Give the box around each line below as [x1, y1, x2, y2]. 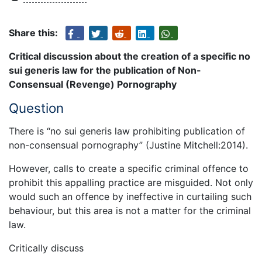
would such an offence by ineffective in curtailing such [9, 190, 251, 202]
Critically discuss [9, 242, 84, 254]
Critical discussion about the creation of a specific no [9, 50, 250, 63]
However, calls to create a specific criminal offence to [9, 162, 249, 174]
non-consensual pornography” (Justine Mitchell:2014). [9, 139, 248, 151]
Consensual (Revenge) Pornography [9, 78, 177, 91]
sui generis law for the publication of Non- [9, 64, 201, 77]
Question [9, 100, 64, 116]
